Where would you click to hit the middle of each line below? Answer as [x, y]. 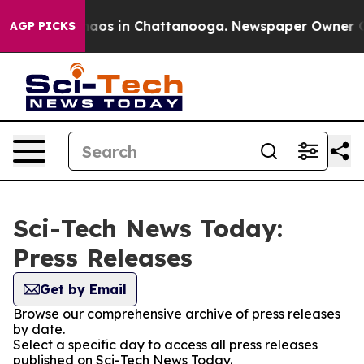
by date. [39, 329]
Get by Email [83, 289]
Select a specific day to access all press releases [165, 344]
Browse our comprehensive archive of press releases [177, 314]
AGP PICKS [43, 26]
